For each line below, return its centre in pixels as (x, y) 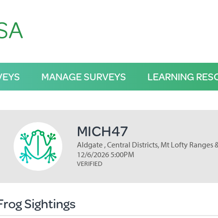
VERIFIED (89, 163)
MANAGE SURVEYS (83, 76)
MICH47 (102, 131)
